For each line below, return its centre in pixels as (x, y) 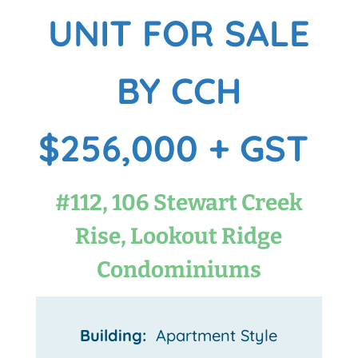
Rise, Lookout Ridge (179, 237)
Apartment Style (215, 336)
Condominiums (179, 270)
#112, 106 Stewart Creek (179, 203)
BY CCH (179, 91)
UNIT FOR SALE (179, 33)
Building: (116, 336)
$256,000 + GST (179, 148)
